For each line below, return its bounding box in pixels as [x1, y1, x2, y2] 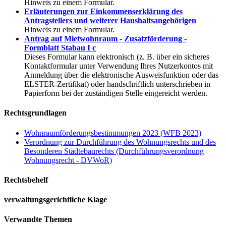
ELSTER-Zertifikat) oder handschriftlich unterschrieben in [24, 80, 210, 89]
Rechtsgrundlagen [4, 108, 67, 118]
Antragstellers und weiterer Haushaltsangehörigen [24, 16, 196, 25]
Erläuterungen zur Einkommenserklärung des [24, 7, 183, 16]
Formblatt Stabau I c [24, 43, 96, 52]
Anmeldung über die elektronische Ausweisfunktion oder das [24, 71, 218, 80]
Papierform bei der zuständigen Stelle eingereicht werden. [24, 89, 207, 98]
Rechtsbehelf [4, 175, 48, 184]
